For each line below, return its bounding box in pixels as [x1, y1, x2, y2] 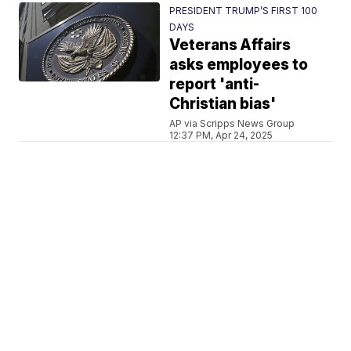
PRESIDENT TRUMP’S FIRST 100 [169, 5, 318, 16]
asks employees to [169, 56, 309, 74]
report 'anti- [169, 75, 260, 93]
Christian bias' [169, 95, 277, 113]
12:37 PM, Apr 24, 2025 [169, 129, 273, 141]
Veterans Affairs [169, 36, 291, 54]
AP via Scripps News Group [169, 118, 295, 129]
